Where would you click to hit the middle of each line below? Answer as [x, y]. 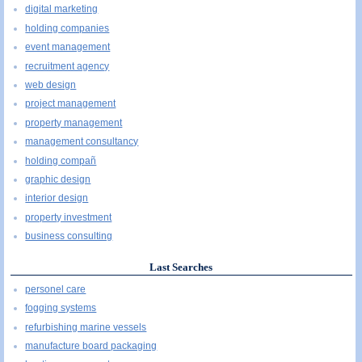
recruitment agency [67, 66]
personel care [56, 289]
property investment [69, 217]
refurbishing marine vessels [86, 327]
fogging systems [61, 308]
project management [71, 104]
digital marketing [62, 9]
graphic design [58, 179]
